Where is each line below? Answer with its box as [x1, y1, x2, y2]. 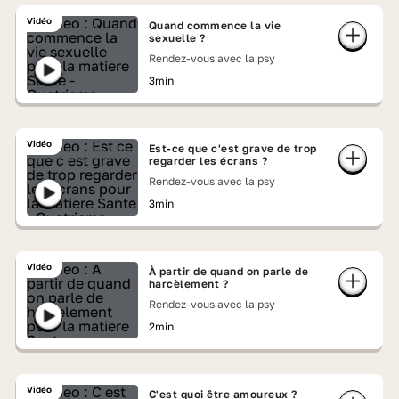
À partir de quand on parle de [148, 265, 309, 278]
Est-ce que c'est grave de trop [148, 142, 317, 155]
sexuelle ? [148, 31, 206, 45]
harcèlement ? [148, 277, 229, 290]
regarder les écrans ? [148, 154, 268, 167]
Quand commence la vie [148, 19, 281, 32]
